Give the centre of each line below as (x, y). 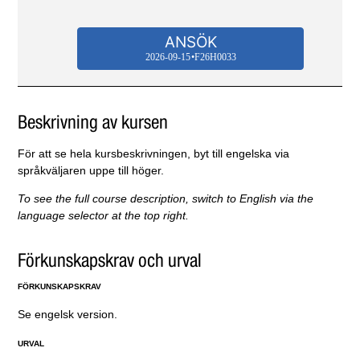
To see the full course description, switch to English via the (166, 199)
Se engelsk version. (70, 314)
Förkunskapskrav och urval (110, 260)
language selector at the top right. (104, 216)
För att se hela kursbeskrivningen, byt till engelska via (154, 154)
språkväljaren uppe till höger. (91, 171)
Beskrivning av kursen (93, 123)
